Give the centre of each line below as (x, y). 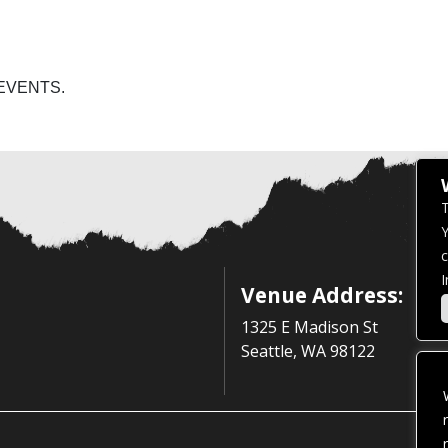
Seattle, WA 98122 (308, 350)
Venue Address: (322, 294)
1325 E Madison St (309, 326)
